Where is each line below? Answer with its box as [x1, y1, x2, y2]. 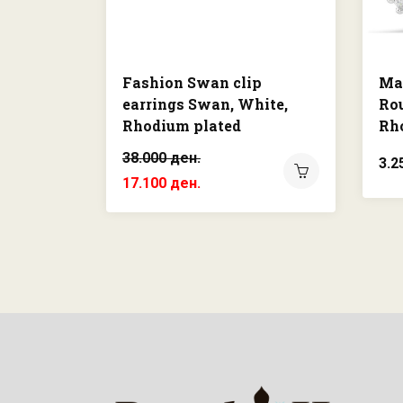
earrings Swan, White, [122, 94, 288, 113]
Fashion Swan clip [122, 73, 262, 92]
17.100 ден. [122, 175, 201, 192]
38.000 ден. [122, 149, 201, 166]
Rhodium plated [122, 116, 241, 135]
